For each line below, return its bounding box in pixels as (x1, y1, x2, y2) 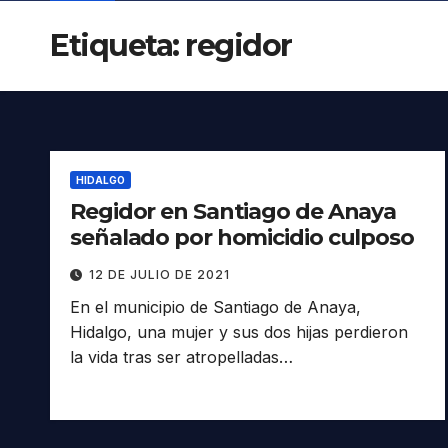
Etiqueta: (50, 27, 185, 65)
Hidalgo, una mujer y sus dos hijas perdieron (70, 322, 408, 343)
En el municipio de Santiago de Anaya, (70, 297, 361, 318)
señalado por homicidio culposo (70, 224, 414, 252)
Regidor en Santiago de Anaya (70, 198, 397, 226)
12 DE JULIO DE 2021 (89, 267, 230, 283)
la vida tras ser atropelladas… (70, 347, 293, 368)
